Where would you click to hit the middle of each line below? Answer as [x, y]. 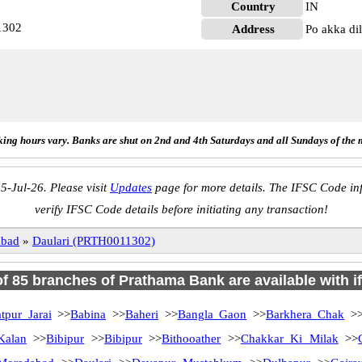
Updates [131, 187]
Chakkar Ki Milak [289, 339]
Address [254, 29]
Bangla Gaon [212, 314]
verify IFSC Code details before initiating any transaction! [181, 209]
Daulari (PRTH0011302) [94, 241]
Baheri [141, 314]
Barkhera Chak [305, 314]
